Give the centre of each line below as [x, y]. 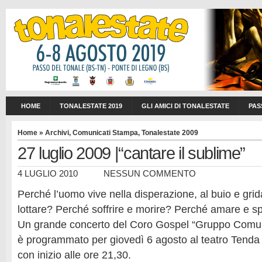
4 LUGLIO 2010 [48, 174]
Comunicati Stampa [105, 133]
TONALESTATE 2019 [91, 106]
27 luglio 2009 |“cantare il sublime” [132, 153]
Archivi [57, 133]
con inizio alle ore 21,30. [74, 255]
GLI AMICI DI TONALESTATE [185, 106]
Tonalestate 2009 [170, 133]
